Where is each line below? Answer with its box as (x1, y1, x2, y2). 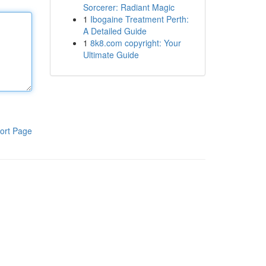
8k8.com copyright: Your (90, 37, 181, 49)
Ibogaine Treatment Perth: (90, 13, 189, 25)
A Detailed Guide (83, 25, 147, 37)
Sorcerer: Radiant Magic (83, 1, 175, 13)
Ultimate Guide (83, 49, 139, 61)
